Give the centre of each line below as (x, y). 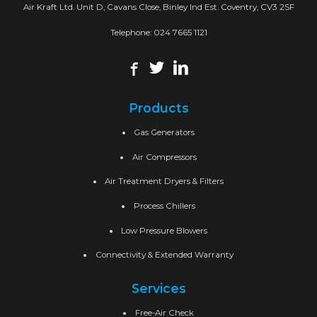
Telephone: (132, 32)
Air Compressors (164, 157)
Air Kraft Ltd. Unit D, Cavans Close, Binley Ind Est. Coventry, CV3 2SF (158, 7)
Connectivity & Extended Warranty (164, 255)
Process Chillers (164, 206)
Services (158, 289)
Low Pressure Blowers (165, 230)
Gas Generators (165, 132)
